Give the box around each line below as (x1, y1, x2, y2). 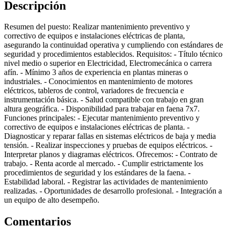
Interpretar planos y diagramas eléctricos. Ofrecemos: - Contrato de (4, 150, 217, 159)
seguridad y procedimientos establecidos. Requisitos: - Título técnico (4, 50, 222, 59)
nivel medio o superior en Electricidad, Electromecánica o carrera (4, 59, 212, 68)
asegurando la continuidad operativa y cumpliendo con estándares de (4, 41, 223, 50)
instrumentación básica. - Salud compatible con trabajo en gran (4, 95, 204, 104)
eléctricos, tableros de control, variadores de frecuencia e (4, 86, 184, 95)
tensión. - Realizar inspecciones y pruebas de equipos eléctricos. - (4, 141, 212, 150)
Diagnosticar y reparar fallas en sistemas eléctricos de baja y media (4, 132, 216, 141)
